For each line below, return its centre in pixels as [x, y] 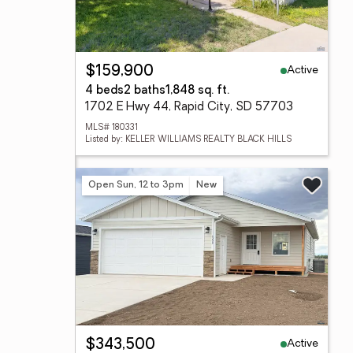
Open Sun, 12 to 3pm [136, 185]
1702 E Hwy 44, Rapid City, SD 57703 [189, 108]
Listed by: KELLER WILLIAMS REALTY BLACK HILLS [188, 140]
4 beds [104, 91]
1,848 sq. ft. [197, 91]
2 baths [145, 91]
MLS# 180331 [111, 128]
